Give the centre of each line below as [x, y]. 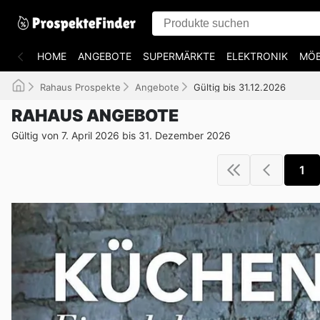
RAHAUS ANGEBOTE [95, 116]
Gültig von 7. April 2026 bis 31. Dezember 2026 [121, 135]
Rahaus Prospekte [80, 87]
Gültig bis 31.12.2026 [240, 87]
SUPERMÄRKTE [179, 56]
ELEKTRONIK [257, 56]
